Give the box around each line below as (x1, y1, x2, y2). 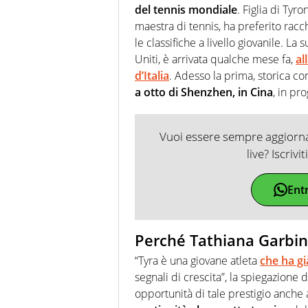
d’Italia (135, 67, 169, 83)
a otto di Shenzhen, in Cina (135, 84, 273, 100)
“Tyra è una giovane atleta (135, 253, 257, 269)
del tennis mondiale (135, 1, 237, 17)
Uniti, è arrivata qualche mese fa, (135, 51, 296, 67)
